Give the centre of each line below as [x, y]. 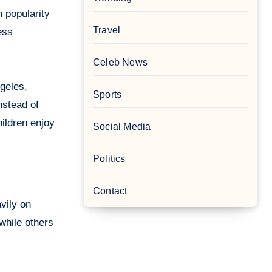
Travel [107, 30]
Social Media [122, 127]
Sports [107, 95]
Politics [109, 159]
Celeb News [120, 63]
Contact [110, 191]
